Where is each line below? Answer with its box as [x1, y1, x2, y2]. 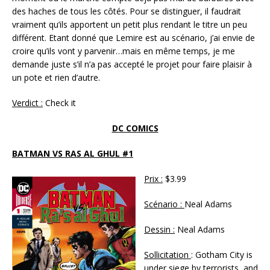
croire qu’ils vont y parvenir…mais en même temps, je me [12, 45, 235, 57]
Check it [43, 96, 78, 108]
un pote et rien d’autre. [12, 71, 102, 83]
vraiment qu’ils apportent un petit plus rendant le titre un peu [12, 18, 247, 30]
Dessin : [144, 223, 175, 235]
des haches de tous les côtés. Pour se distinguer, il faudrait [12, 5, 241, 17]
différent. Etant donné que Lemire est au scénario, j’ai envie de [12, 31, 255, 43]
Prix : [144, 172, 163, 184]
